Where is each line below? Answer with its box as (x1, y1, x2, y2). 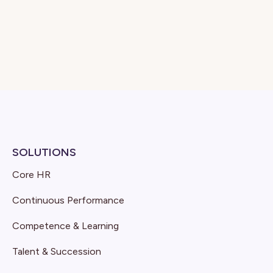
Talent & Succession (12, 246, 101, 257)
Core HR (12, 169, 51, 180)
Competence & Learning (12, 220, 119, 232)
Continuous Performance (12, 194, 124, 206)
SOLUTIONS (12, 146, 76, 159)
